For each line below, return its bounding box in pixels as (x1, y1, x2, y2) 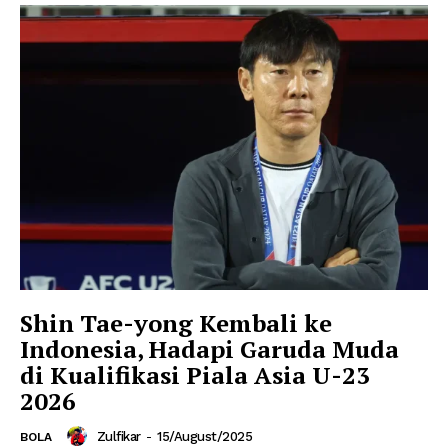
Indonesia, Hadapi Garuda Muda (20, 333, 399, 366)
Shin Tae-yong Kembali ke (20, 307, 332, 340)
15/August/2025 (157, 428, 252, 444)
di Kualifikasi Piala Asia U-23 (20, 359, 370, 392)
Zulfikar (96, 428, 141, 444)
